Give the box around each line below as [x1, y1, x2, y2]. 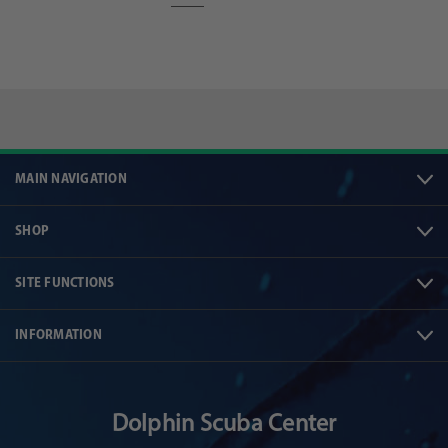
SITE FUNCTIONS [15, 276, 115, 292]
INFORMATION [15, 328, 102, 344]
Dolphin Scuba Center [111, 413, 337, 438]
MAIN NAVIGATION [15, 172, 127, 188]
